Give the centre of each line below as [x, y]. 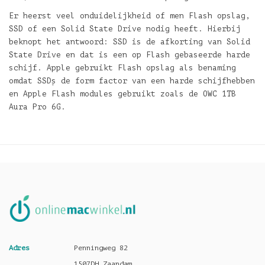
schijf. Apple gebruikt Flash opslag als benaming [122, 68]
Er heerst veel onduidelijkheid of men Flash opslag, [130, 16]
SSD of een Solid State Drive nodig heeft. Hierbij [125, 29]
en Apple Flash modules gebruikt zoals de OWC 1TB [122, 94]
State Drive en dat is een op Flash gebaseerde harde [130, 55]
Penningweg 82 [101, 248]
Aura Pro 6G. [37, 107]
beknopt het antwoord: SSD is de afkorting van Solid [130, 42]
